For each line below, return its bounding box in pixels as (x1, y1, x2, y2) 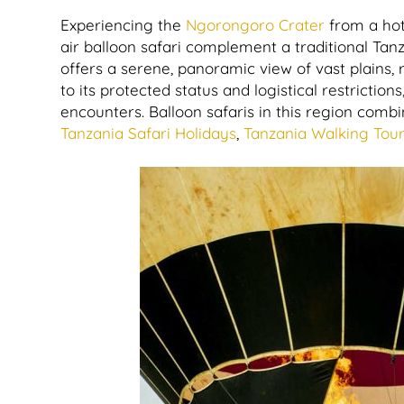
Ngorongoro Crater (186, 15, 325, 34)
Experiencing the (60, 15, 186, 34)
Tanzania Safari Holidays (60, 124, 236, 142)
